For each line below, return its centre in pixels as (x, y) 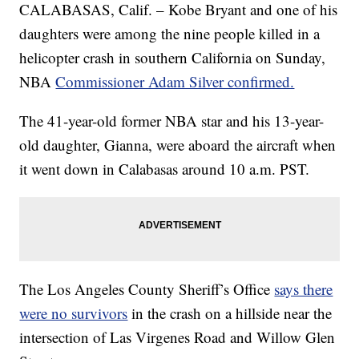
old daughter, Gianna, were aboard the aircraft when (178, 145)
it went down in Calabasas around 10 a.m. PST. (165, 169)
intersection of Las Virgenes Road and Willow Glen (177, 337)
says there (304, 289)
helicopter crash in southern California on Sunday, (173, 58)
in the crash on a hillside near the (232, 313)
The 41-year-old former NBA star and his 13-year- (172, 121)
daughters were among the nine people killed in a (170, 34)
